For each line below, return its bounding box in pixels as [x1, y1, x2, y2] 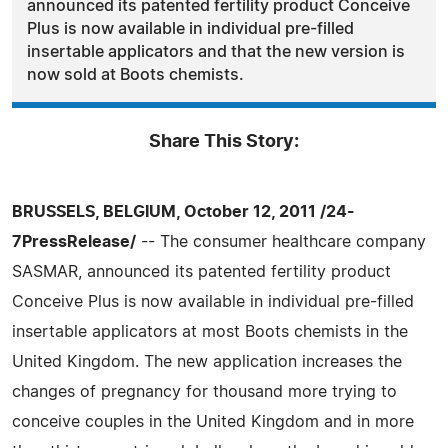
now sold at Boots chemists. [27, 66, 244, 83]
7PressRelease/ [12, 233, 136, 250]
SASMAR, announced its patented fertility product [12, 263, 391, 280]
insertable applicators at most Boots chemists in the [12, 323, 408, 340]
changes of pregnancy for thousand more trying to [12, 383, 397, 400]
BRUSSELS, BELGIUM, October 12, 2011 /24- [12, 203, 355, 220]
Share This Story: [149, 132, 299, 151]
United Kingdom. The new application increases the [12, 353, 402, 370]
